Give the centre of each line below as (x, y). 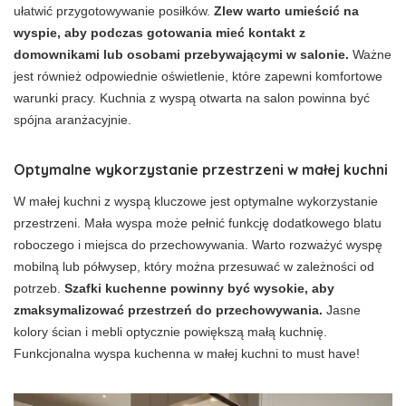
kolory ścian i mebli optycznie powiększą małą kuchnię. (170, 331)
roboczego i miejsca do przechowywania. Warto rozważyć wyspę (198, 244)
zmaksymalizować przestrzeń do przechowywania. (168, 309)
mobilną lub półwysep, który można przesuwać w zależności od (194, 266)
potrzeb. (39, 288)
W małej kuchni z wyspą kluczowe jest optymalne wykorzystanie (196, 201)
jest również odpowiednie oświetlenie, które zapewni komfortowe (198, 76)
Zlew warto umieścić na (286, 10)
